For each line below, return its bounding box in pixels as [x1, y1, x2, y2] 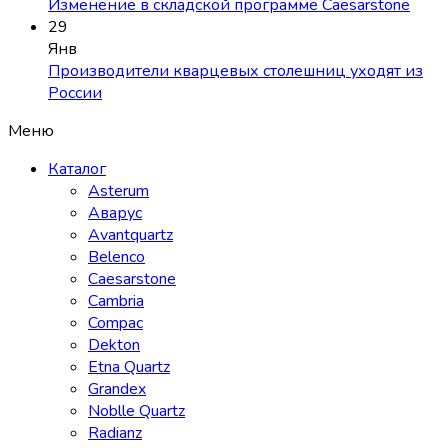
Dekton [88, 334, 140, 357]
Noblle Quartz [88, 400, 185, 423]
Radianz [88, 422, 142, 445]
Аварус [88, 202, 142, 225]
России [48, 82, 102, 105]
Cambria [88, 290, 144, 313]
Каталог [48, 158, 106, 181]
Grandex [88, 378, 146, 401]
